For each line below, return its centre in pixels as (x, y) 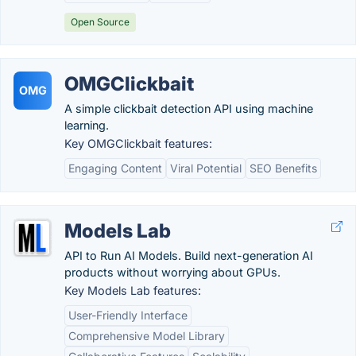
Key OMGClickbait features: (138, 143)
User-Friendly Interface (128, 315)
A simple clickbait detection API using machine (189, 108)
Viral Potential (206, 168)
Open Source (100, 22)
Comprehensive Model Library (147, 336)
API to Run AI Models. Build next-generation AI (189, 255)
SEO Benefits (283, 168)
